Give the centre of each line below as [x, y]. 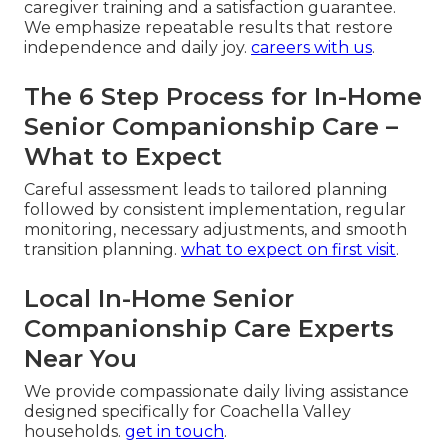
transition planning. [102, 250]
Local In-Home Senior [159, 299]
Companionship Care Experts [209, 329]
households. [74, 432]
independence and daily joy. [137, 48]
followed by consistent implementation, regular [215, 210]
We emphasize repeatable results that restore [208, 28]
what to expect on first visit [288, 250]
